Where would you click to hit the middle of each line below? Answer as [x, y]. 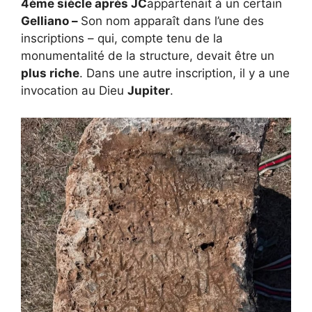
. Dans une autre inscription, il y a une [185, 73]
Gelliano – [51, 21]
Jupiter [149, 91]
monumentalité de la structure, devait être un [148, 56]
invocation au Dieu [74, 91]
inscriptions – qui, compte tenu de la [122, 39]
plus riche [50, 73]
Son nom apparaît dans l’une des [172, 21]
